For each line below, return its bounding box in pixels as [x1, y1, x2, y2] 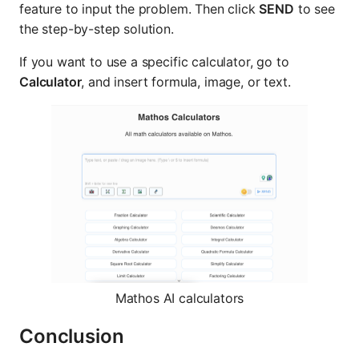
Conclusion [19, 325, 124, 349]
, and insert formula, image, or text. [81, 73, 291, 90]
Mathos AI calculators [115, 290, 244, 307]
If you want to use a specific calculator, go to [19, 53, 289, 70]
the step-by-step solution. [19, 20, 174, 37]
